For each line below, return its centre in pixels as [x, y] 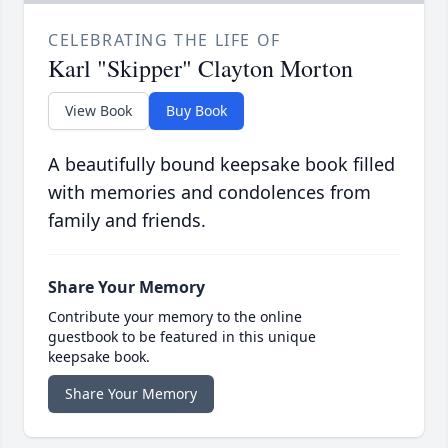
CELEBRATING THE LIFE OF [164, 40]
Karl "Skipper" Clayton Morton [200, 68]
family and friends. [127, 220]
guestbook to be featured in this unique [182, 337]
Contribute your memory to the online [175, 317]
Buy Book [196, 111]
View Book [98, 111]
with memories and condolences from [209, 192]
